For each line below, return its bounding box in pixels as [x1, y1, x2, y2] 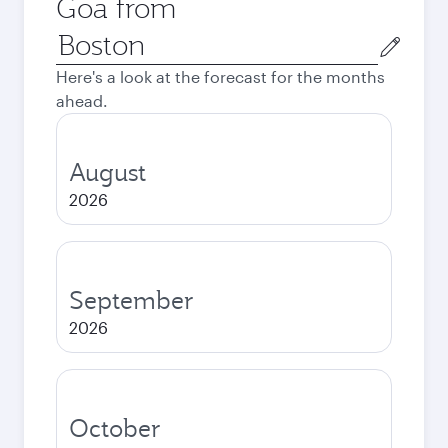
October [69, 412, 161, 444]
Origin [55, 27, 102, 46]
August [69, 156, 146, 188]
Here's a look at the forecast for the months [56, 67, 385, 86]
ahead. [56, 91, 108, 110]
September [69, 284, 194, 316]
